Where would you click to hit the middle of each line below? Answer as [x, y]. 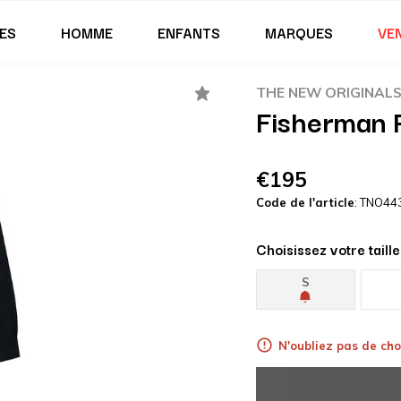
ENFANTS [188, 32]
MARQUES [299, 32]
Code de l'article [305, 202]
